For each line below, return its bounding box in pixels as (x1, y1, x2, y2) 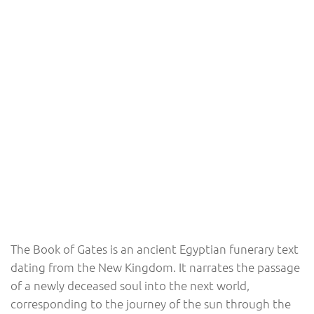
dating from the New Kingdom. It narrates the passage (11, 259, 300, 275)
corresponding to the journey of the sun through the (11, 295, 291, 311)
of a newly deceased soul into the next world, (11, 277, 250, 293)
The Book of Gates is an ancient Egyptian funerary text (11, 240, 299, 257)
